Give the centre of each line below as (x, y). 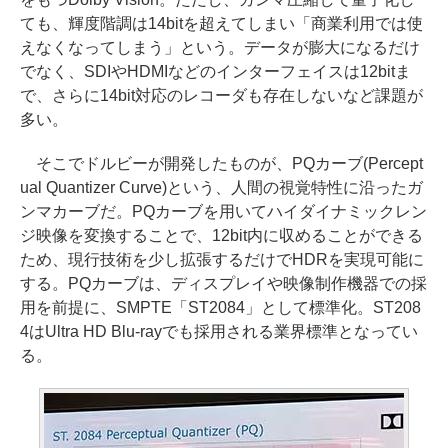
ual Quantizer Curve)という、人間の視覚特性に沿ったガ (221, 187)
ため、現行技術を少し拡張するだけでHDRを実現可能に (222, 259)
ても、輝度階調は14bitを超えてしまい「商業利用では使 (221, 23)
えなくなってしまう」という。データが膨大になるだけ (220, 47)
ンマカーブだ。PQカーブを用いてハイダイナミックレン (223, 211)
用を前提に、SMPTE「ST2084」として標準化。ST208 (220, 307)
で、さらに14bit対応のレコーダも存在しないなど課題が (221, 95)
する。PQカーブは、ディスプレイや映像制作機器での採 (223, 283)
